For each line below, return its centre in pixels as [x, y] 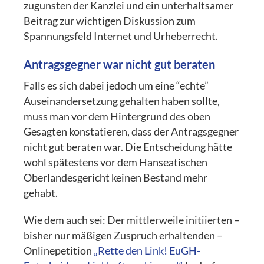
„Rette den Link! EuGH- [147, 250]
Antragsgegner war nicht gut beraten [120, 64]
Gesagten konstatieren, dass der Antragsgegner [131, 131]
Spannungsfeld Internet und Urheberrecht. [121, 36]
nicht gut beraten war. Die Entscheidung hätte [128, 147]
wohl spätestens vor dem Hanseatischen [116, 162]
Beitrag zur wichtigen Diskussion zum [110, 21]
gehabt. [41, 193]
